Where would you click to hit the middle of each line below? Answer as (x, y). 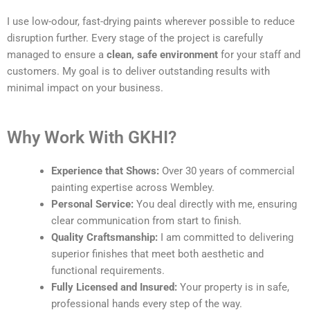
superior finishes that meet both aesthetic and (157, 254)
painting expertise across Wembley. (133, 187)
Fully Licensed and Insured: (114, 287)
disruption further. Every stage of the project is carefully (135, 38)
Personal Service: (92, 204)
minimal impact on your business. (85, 88)
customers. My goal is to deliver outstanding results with (138, 72)
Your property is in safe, (233, 287)
